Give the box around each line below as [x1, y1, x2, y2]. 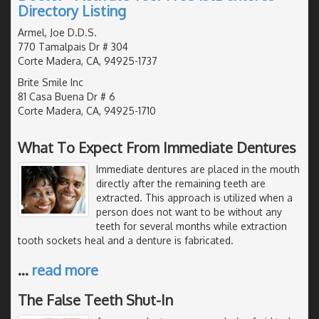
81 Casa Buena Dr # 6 [18, 90, 115, 103]
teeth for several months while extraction [96, 219, 287, 232]
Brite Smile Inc [18, 75, 83, 88]
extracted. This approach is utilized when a [96, 191, 293, 204]
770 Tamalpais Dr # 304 [18, 40, 128, 53]
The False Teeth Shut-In [18, 290, 173, 309]
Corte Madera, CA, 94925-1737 [18, 54, 157, 67]
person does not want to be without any [96, 205, 282, 218]
